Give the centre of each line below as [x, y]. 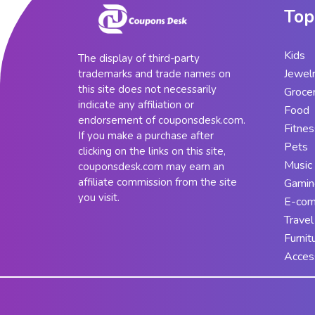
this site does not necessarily [147, 89]
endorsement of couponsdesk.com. [161, 120]
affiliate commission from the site [157, 182]
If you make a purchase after [146, 135]
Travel [298, 220]
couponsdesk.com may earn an [151, 166]
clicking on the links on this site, [152, 151]
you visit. [98, 197]
